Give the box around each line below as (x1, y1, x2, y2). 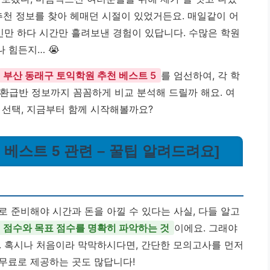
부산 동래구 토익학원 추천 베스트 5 (3, 69, 156, 81)
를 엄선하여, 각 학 (161, 69, 240, 81)
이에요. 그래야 (174, 222, 237, 234)
